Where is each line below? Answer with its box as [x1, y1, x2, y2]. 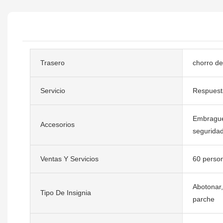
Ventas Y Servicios [40, 154, 99, 163]
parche [192, 195, 215, 203]
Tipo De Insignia [40, 189, 91, 197]
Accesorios [40, 120, 75, 129]
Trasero [40, 58, 65, 67]
